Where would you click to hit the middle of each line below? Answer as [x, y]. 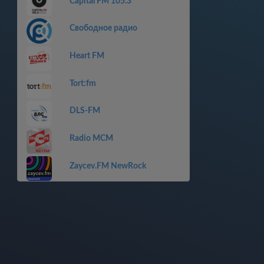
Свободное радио [103, 29]
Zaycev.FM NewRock [108, 166]
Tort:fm [82, 83]
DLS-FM [85, 111]
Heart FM [87, 56]
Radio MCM [91, 138]
